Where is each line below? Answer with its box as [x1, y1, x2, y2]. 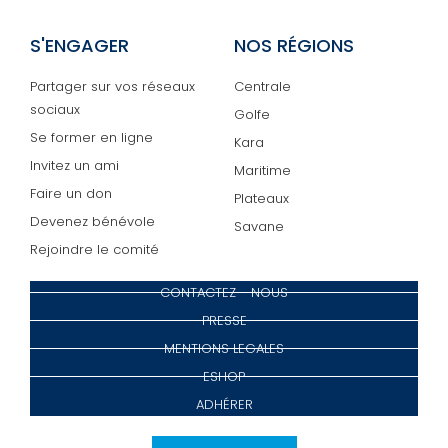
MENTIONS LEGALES [164, 338, 284, 358]
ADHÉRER [195, 394, 253, 414]
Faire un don [30, 183, 112, 203]
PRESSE [201, 310, 247, 330]
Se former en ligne [30, 127, 153, 147]
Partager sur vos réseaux [30, 76, 195, 96]
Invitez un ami [30, 155, 119, 175]
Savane [234, 216, 284, 236]
